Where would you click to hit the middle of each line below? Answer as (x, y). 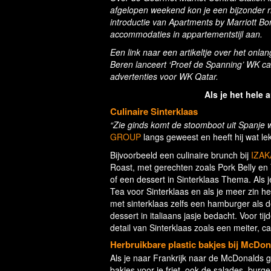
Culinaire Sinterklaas (155, 112)
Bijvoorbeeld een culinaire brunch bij (179, 155)
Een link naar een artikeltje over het (179, 52)
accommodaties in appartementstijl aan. (186, 34)
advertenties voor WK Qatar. (164, 77)
